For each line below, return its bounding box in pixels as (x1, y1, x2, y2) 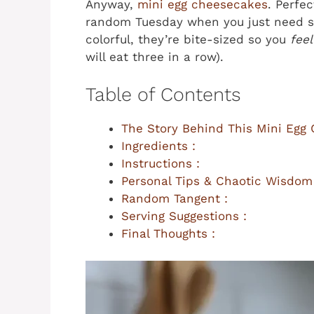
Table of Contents (86, 83, 241, 107)
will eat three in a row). (86, 49, 224, 64)
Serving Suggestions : (121, 209, 247, 224)
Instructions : (121, 156, 200, 171)
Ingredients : (121, 139, 196, 153)
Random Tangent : (121, 191, 228, 206)
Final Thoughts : (121, 226, 215, 241)
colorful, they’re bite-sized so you (86, 32, 290, 46)
